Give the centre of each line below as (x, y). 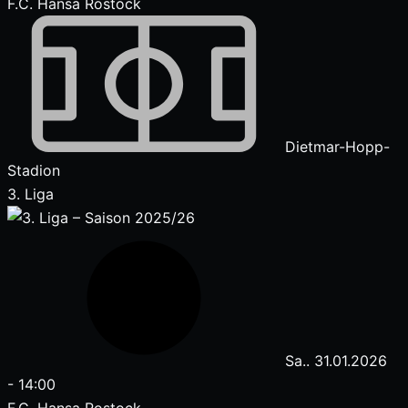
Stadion (34, 170)
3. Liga (31, 194)
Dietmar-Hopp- (335, 147)
